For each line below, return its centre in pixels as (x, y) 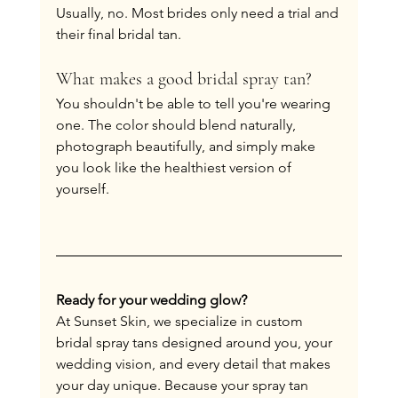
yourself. (82, 188)
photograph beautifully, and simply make (187, 146)
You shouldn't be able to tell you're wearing (195, 103)
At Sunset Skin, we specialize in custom (181, 321)
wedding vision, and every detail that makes (195, 363)
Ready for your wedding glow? (151, 299)
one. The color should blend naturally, (177, 124)
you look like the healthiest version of (175, 167)
